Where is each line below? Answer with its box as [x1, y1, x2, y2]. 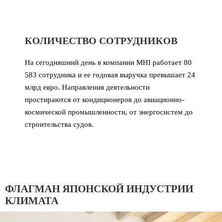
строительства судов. [25, 120, 94, 128]
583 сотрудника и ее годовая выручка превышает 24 [25, 70, 195, 79]
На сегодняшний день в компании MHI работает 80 [25, 58, 192, 66]
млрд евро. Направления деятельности [25, 83, 150, 91]
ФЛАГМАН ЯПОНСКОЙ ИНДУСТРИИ [5, 182, 193, 195]
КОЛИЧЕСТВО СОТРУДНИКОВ [25, 35, 177, 46]
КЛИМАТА [5, 194, 58, 207]
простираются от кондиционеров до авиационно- [25, 95, 184, 104]
